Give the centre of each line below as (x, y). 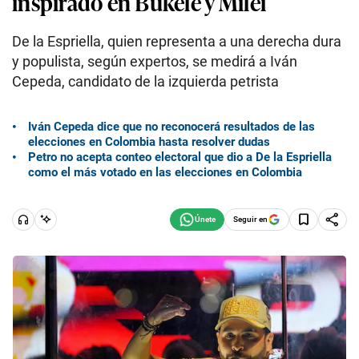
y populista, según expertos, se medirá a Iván (155, 61)
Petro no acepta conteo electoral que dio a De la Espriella (180, 157)
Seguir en (250, 219)
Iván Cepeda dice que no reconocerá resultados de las (171, 126)
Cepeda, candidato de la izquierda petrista (145, 81)
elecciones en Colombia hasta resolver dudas (149, 141)
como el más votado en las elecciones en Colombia (165, 172)
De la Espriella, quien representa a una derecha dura (177, 41)
